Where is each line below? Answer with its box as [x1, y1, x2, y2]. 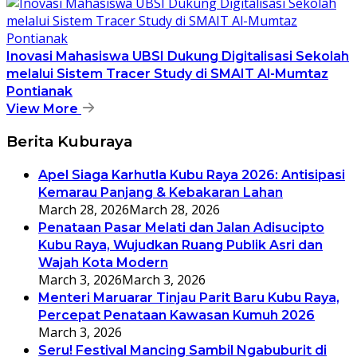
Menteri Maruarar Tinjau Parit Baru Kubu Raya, [38, 289, 339, 305]
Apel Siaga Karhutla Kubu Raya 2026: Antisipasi [38, 167, 345, 182]
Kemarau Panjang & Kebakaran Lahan [38, 184, 283, 200]
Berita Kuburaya [6, 131, 132, 151]
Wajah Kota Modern [38, 254, 168, 270]
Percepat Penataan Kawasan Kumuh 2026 [38, 307, 315, 323]
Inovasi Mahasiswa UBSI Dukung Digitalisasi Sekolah [6, 49, 349, 65]
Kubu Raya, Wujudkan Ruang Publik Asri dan [38, 237, 323, 253]
